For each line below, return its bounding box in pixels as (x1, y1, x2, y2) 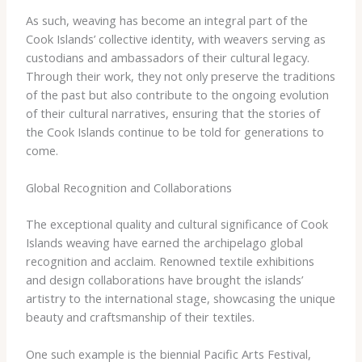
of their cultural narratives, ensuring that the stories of (25, 104, 320, 121)
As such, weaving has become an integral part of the (25, 11, 308, 28)
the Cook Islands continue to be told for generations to (25, 123, 324, 140)
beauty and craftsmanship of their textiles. (25, 308, 255, 325)
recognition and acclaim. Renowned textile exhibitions (25, 252, 314, 269)
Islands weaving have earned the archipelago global (25, 234, 303, 250)
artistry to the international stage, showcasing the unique (25, 289, 335, 306)
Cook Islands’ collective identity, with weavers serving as (25, 30, 326, 47)
